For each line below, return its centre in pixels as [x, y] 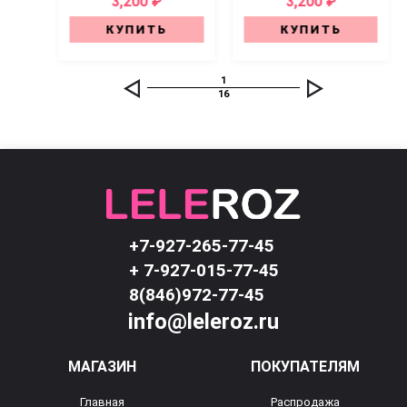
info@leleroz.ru [203, 322]
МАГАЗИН [102, 367]
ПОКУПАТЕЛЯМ [305, 367]
